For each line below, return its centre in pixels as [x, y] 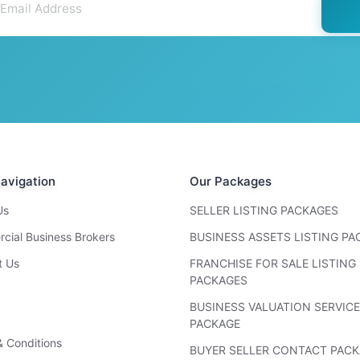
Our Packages [231, 182]
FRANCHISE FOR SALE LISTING [273, 264]
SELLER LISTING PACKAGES [264, 211]
